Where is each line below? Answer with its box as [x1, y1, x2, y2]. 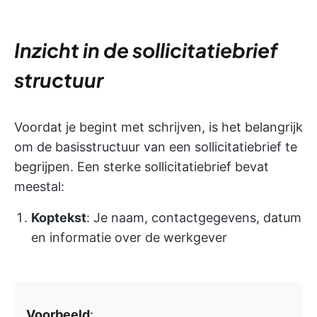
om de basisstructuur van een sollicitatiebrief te [14, 139, 297, 155]
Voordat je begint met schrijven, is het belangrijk [14, 120, 303, 135]
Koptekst [31, 210, 86, 226]
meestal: [14, 179, 64, 195]
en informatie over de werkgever [31, 230, 227, 246]
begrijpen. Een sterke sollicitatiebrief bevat [14, 159, 269, 175]
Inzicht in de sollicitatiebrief [14, 38, 277, 63]
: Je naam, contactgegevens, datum [86, 210, 301, 226]
